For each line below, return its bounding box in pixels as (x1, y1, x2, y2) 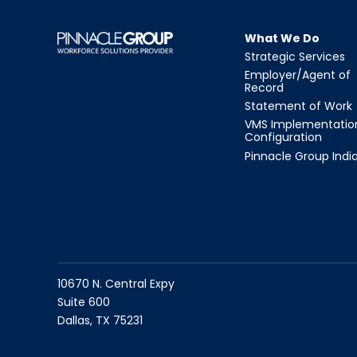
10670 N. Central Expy (57, 275, 175, 292)
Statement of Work (245, 98, 353, 115)
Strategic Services (245, 48, 346, 65)
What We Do (245, 29, 320, 46)
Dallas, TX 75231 (57, 312, 143, 328)
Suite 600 (57, 293, 110, 310)
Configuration (245, 129, 323, 146)
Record (245, 79, 284, 96)
